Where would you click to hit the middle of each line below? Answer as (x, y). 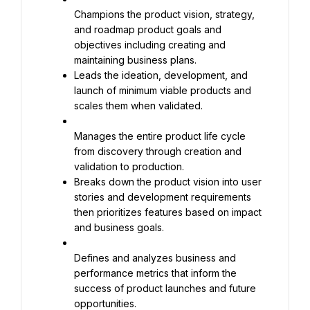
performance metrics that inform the (155, 273)
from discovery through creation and (158, 151)
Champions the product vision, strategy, (164, 14)
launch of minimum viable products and (163, 90)
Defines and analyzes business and (155, 258)
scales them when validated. (138, 106)
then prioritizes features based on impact (168, 212)
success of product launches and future (165, 288)
